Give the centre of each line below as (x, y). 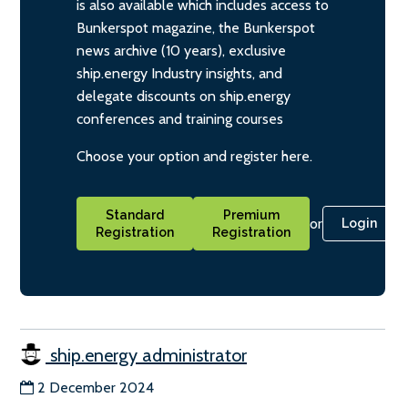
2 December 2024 (96, 387)
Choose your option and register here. (194, 157)
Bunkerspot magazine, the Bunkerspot (196, 28)
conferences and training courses (180, 119)
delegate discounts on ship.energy (184, 97)
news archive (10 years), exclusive (181, 51)
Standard (135, 214)
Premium (251, 214)
